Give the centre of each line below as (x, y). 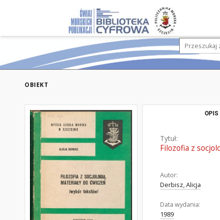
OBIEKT (36, 85)
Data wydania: (180, 205)
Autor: (169, 175)
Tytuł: (169, 138)
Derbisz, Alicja (180, 185)
